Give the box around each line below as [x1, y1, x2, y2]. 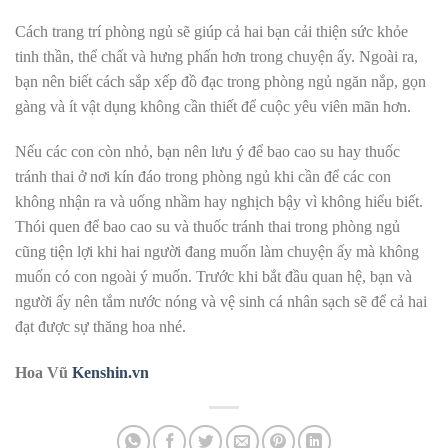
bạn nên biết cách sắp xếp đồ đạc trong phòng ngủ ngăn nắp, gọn [15, 72, 426, 90]
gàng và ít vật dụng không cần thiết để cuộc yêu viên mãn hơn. [15, 97, 411, 115]
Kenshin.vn [72, 364, 149, 382]
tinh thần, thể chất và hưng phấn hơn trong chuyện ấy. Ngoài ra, [15, 47, 418, 65]
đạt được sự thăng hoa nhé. [15, 318, 186, 336]
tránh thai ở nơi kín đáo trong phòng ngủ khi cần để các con [15, 168, 391, 186]
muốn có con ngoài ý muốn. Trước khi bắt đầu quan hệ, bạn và [15, 268, 412, 286]
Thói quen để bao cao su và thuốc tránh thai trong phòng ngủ [15, 218, 400, 236]
